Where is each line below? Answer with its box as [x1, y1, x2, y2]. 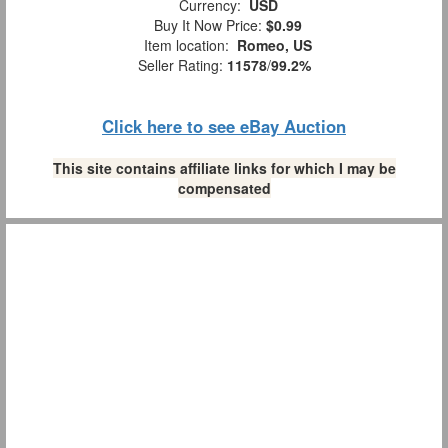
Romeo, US [237, 35, 312, 56]
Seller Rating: [137, 55, 227, 76]
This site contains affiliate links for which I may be [52, 158, 396, 179]
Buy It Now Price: [146, 15, 266, 36]
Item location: [136, 35, 237, 56]
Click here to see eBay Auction [102, 114, 346, 139]
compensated [177, 178, 271, 199]
